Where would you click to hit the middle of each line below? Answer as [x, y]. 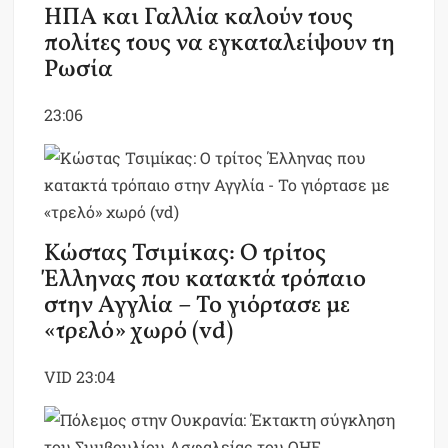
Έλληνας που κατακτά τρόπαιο [205, 280]
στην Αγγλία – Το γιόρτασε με [197, 306]
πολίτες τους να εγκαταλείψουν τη [220, 44]
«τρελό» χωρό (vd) [139, 332]
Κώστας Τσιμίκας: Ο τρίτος [185, 254]
